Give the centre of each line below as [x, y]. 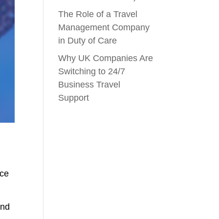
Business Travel [89, 84]
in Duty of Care [88, 40]
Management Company [104, 27]
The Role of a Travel [98, 14]
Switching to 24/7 [92, 71]
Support [74, 98]
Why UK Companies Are [106, 58]
